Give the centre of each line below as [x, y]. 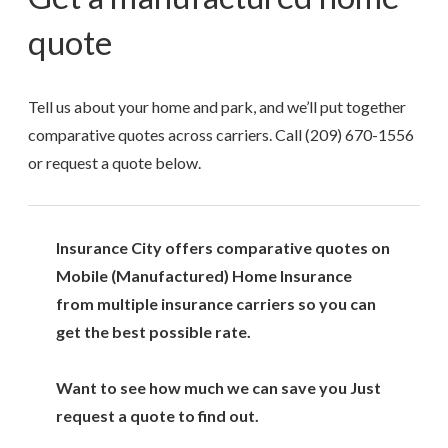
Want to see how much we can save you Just [218, 388]
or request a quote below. [114, 163]
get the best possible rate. [153, 332]
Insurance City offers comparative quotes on [223, 248]
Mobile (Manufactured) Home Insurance [204, 276]
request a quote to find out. [157, 416]
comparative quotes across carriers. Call [166, 135]
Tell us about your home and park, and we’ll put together [217, 107]
